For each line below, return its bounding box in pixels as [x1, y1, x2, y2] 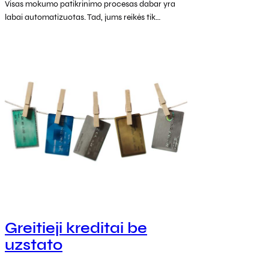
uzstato [5, 236, 62, 255]
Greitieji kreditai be [5, 219, 147, 238]
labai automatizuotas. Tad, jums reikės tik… [5, 11, 161, 22]
